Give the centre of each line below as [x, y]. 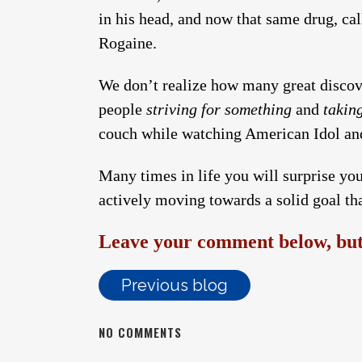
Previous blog [175, 285]
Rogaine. [128, 43]
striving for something [219, 109]
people [122, 109]
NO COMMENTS [140, 332]
